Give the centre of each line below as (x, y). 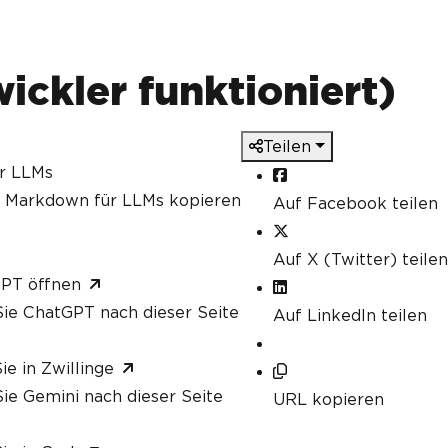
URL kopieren (328, 399)
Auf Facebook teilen (355, 203)
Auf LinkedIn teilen (350, 315)
